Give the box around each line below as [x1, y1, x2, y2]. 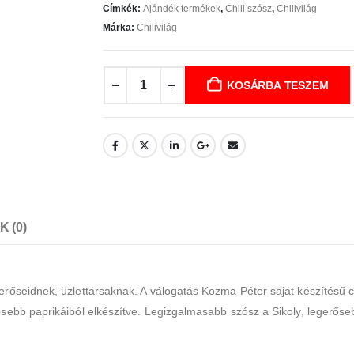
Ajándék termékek [142, 3, 220, 15]
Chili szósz [224, 3, 272, 15]
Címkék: [102, 3, 143, 15]
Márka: [102, 22, 137, 34]
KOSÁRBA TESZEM [227, 79, 329, 92]
